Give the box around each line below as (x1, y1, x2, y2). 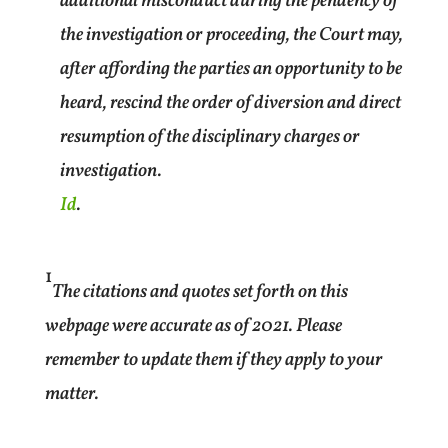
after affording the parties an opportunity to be (59, 55, 402, 82)
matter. (44, 380, 99, 407)
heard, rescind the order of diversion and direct (59, 89, 401, 116)
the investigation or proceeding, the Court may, (59, 21, 403, 48)
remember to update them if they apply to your (44, 346, 383, 373)
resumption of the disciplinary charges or (59, 123, 360, 150)
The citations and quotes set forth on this (51, 278, 348, 305)
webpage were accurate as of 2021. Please (44, 312, 342, 339)
